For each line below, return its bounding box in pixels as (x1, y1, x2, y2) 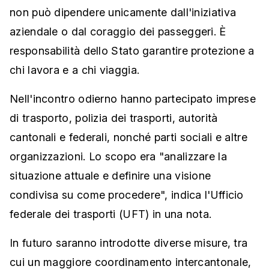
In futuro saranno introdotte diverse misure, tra (10, 237, 248, 249)
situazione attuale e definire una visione (10, 169, 211, 182)
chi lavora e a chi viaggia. (10, 64, 140, 76)
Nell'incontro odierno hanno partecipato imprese (10, 92, 256, 105)
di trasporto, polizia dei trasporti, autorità (10, 112, 218, 124)
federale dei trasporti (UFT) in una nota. (10, 208, 212, 220)
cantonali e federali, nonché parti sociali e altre (10, 131, 247, 144)
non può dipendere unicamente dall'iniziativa (10, 6, 237, 19)
